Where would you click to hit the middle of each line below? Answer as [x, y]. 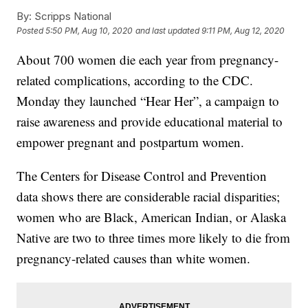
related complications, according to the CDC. [135, 80]
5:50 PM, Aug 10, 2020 [89, 31]
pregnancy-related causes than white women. [134, 258]
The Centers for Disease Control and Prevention [142, 175]
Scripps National [72, 16]
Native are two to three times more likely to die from [154, 237]
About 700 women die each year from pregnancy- [148, 59]
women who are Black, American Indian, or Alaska [152, 217]
